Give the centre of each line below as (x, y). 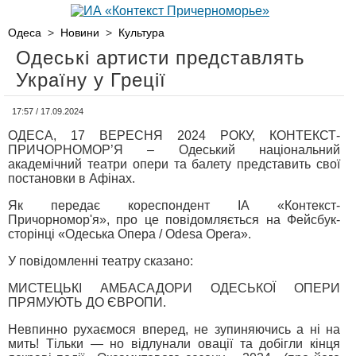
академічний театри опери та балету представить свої (174, 164)
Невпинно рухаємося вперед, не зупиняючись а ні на (174, 329)
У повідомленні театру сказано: (101, 261)
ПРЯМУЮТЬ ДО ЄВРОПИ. (87, 302)
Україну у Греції (91, 80)
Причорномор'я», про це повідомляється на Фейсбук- (174, 220)
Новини (80, 33)
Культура (141, 33)
